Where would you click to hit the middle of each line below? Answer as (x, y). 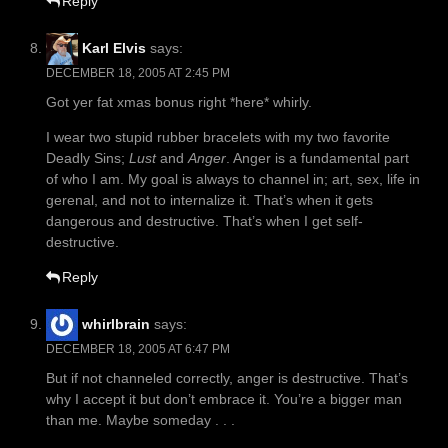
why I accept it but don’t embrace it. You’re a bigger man (224, 399)
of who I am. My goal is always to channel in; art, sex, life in (233, 179)
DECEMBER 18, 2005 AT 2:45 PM (138, 73)
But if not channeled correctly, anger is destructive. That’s (227, 378)
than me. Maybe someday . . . (140, 420)
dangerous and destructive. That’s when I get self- (204, 221)
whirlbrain (116, 323)
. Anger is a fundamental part (317, 158)
